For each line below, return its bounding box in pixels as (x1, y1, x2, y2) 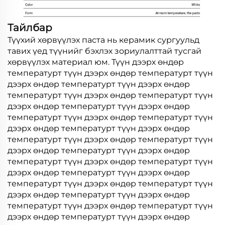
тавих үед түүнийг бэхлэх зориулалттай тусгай (8, 46, 201, 56)
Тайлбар (8, 22, 52, 34)
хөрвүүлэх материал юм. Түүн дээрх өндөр (8, 57, 184, 67)
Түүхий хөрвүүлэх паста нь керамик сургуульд (8, 35, 199, 45)
